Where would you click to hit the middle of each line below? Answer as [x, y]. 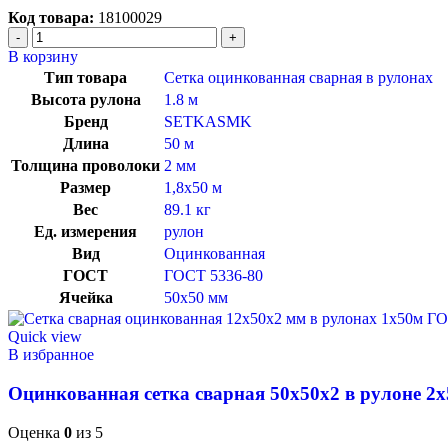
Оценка [36, 432]
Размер [85, 188]
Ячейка [85, 298]
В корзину [43, 57]
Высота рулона [85, 100]
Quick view [45, 337]
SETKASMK [208, 122]
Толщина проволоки [85, 166]
